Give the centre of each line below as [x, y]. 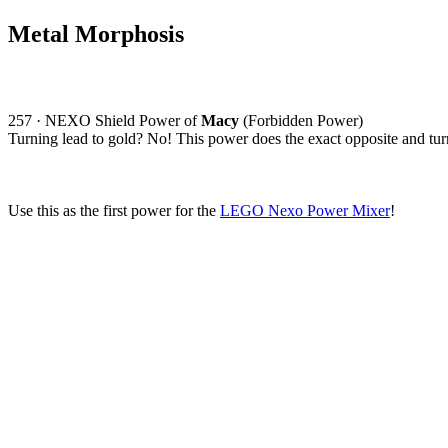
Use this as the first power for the [114, 210]
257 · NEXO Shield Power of [104, 120]
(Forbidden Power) [301, 120]
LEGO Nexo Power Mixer [305, 210]
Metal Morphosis [96, 33]
